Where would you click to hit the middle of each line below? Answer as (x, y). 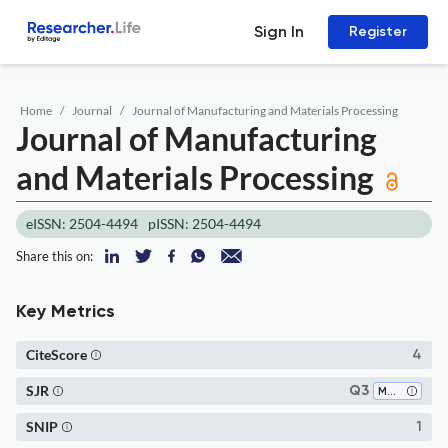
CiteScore (56, 354)
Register (378, 31)
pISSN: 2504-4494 (204, 223)
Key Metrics (65, 312)
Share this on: (54, 256)
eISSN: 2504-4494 (82, 223)
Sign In (279, 31)
